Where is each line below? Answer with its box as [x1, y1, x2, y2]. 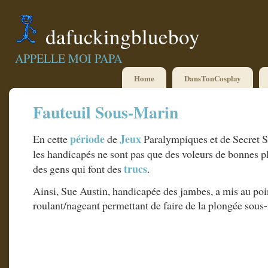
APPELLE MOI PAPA [15, 50, 122, 66]
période [70, 131, 107, 147]
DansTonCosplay [184, 72, 241, 84]
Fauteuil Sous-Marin [33, 100, 178, 124]
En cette [33, 132, 70, 147]
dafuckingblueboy [45, 22, 200, 50]
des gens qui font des [33, 162, 124, 176]
